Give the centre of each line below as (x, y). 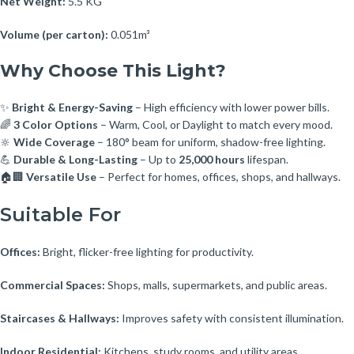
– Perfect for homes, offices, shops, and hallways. (218, 176)
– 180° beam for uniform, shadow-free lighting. (210, 141)
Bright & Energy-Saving (72, 107)
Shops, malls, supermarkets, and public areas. (216, 284)
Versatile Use (61, 176)
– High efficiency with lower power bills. (231, 107)
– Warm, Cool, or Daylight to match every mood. (215, 124)
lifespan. (267, 159)
